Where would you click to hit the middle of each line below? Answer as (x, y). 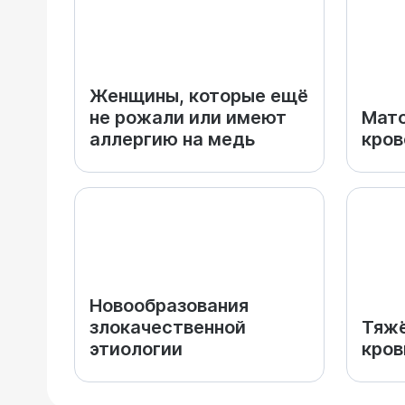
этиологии (136, 349)
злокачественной (168, 327)
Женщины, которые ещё (199, 96)
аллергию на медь (172, 139)
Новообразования (169, 306)
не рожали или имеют (188, 118)
